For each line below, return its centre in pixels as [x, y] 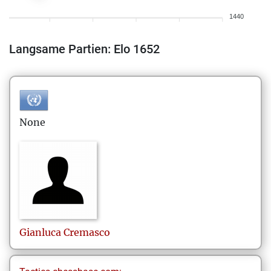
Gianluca [40, 232]
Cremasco [87, 232]
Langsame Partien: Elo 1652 [84, 49]
